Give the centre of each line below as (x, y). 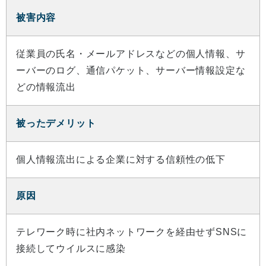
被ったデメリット (56, 123)
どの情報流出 (46, 87)
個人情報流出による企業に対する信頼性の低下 (121, 159)
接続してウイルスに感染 (71, 248)
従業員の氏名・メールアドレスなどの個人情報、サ (131, 53)
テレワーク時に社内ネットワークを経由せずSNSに (132, 232)
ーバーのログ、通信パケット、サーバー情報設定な (131, 70)
